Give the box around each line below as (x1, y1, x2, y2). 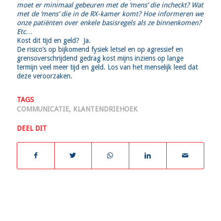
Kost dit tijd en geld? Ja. (16, 37, 91, 45)
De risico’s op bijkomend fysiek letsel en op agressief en (16, 45, 183, 54)
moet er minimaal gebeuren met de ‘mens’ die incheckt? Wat (16, 1, 203, 9)
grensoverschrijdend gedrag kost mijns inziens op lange (16, 54, 184, 63)
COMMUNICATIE (16, 105, 69, 113)
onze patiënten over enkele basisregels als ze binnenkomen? (16, 19, 201, 27)
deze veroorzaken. (16, 72, 73, 80)
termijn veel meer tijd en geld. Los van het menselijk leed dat (16, 63, 198, 72)
